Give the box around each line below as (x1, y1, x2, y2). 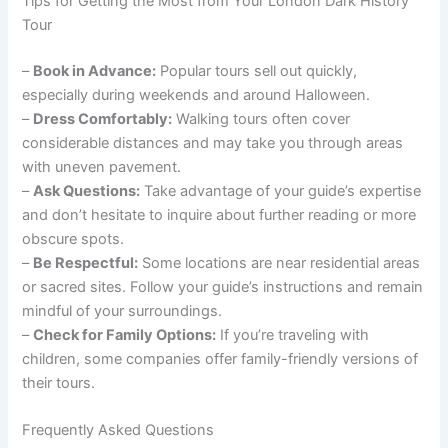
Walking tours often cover (172, 109, 351, 128)
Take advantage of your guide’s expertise (140, 181, 422, 200)
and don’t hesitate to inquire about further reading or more (22, 205, 417, 224)
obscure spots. (22, 229, 125, 248)
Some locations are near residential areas (138, 253, 421, 272)
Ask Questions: (33, 181, 141, 200)
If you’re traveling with (216, 325, 370, 344)
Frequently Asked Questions (22, 421, 215, 440)
